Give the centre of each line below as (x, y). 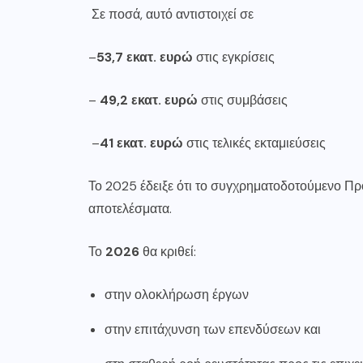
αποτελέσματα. (130, 209)
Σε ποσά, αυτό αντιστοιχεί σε (171, 14)
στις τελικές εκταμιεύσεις (254, 143)
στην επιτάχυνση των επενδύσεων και (213, 329)
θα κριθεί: (168, 252)
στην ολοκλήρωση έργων (177, 295)
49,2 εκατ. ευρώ (149, 100)
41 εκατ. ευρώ (141, 143)
